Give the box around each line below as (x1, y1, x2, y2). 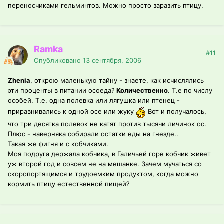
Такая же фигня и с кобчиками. (8, 140, 108, 148)
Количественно (115, 86, 168, 95)
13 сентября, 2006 (83, 56, 141, 65)
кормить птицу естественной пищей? (8, 180, 130, 188)
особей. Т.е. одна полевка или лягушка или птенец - (8, 96, 180, 105)
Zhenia (8, 76, 30, 85)
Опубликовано (34, 56, 83, 65)
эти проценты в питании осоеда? (8, 86, 115, 95)
